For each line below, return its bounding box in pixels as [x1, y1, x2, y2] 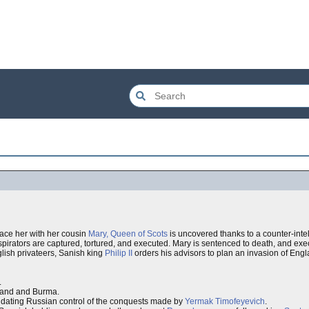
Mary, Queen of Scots [88, 229, 168, 239]
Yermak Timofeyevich [185, 297, 265, 306]
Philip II [105, 248, 132, 258]
